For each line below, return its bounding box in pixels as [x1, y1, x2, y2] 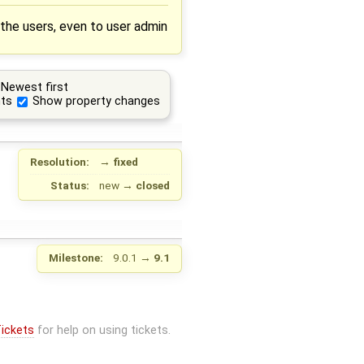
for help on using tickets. [33, 323, 171, 338]
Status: [50, 178, 90, 192]
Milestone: [49, 250, 104, 264]
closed [136, 178, 170, 192]
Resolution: [30, 154, 90, 168]
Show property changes [32, 94, 161, 109]
